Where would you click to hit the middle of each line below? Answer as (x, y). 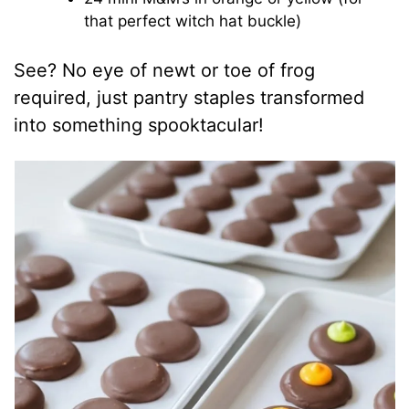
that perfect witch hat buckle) (192, 21)
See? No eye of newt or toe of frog (165, 70)
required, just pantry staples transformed (189, 97)
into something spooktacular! (139, 125)
